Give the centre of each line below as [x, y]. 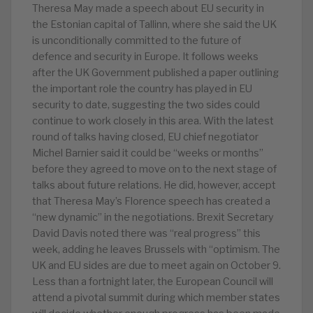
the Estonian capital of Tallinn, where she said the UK [154, 24]
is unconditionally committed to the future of [137, 41]
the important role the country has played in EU [142, 89]
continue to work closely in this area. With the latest [153, 121]
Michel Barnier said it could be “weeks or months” [148, 153]
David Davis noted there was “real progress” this [146, 233]
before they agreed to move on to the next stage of [154, 169]
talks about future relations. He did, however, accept [154, 185]
